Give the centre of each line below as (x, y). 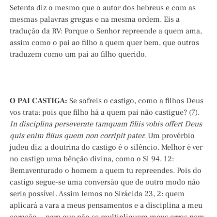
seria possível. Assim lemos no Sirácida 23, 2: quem (97, 194)
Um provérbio (170, 136)
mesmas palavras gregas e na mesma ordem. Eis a (95, 20)
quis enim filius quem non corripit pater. (78, 136)
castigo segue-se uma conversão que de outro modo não (105, 182)
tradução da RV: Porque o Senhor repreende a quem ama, (106, 31)
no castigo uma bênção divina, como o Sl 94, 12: (92, 159)
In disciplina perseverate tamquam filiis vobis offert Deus (106, 124)
